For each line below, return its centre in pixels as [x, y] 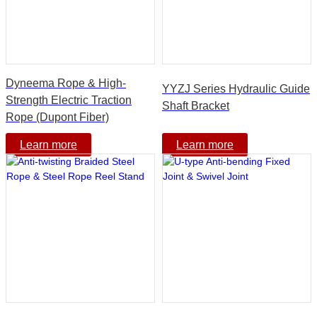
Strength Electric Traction [69, 100]
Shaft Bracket [196, 105]
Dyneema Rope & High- [66, 83]
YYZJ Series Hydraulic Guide [236, 88]
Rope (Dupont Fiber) [57, 117]
